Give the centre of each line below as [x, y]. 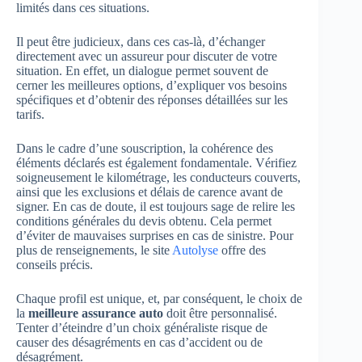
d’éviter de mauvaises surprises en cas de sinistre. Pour [155, 236]
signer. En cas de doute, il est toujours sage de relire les [156, 207]
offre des [242, 250]
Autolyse [195, 250]
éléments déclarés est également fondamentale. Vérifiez [156, 163]
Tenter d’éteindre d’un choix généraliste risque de [142, 328]
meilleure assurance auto [96, 314]
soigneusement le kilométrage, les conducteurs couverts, [158, 178]
